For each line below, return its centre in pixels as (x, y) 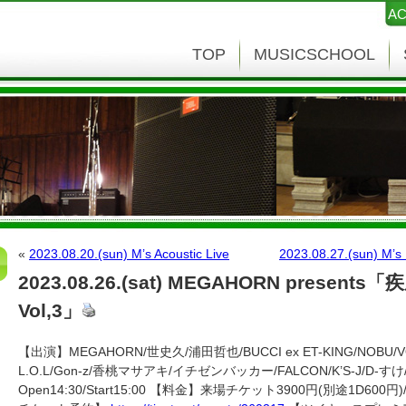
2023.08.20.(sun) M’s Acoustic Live (129, 254)
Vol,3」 (50, 310)
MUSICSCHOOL (314, 54)
